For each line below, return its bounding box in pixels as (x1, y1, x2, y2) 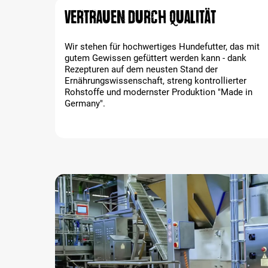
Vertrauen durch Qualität (65, 7, 216, 27)
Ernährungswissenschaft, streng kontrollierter (65, 75, 246, 86)
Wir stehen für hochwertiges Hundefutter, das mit (65, 41, 260, 52)
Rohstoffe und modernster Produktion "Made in (65, 87, 252, 98)
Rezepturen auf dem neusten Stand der (65, 64, 218, 75)
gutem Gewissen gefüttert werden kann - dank (65, 53, 246, 63)
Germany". (65, 98, 105, 109)
